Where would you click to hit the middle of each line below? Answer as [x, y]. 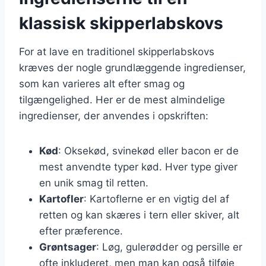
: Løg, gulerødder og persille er [169, 247]
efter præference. [81, 231]
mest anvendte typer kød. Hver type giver [138, 167]
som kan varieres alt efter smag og [102, 83]
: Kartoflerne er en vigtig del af [156, 199]
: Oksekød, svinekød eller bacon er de [148, 151]
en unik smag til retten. [94, 183]
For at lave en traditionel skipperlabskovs [117, 51]
